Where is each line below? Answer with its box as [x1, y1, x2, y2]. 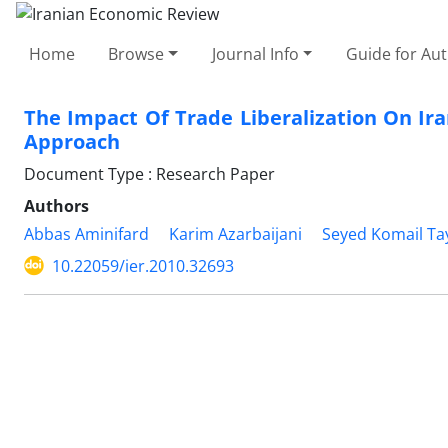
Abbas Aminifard [24, 222, 149, 245]
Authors [24, 194, 89, 217]
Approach [24, 127, 120, 155]
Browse [108, 42, 165, 65]
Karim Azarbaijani [169, 222, 302, 245]
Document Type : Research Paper [24, 162, 275, 185]
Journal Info [211, 42, 299, 65]
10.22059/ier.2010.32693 [52, 254, 234, 277]
